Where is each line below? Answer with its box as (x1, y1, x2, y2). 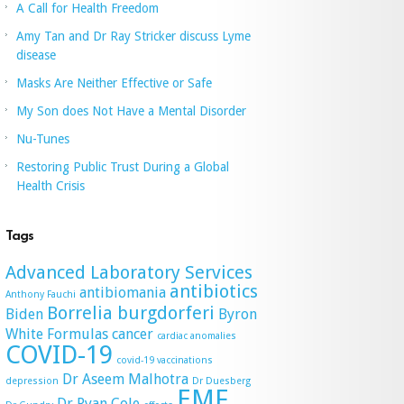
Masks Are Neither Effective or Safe (16, 76, 212, 91)
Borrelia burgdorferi (47, 302, 215, 325)
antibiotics (170, 280, 258, 303)
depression (5, 375, 59, 388)
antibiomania (79, 284, 166, 302)
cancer (112, 326, 153, 344)
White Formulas (5, 326, 108, 344)
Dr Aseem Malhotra (62, 371, 188, 389)
